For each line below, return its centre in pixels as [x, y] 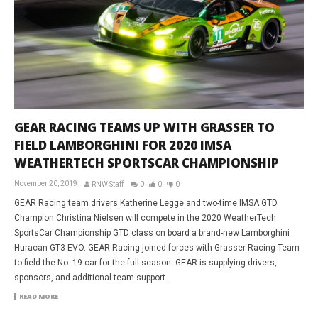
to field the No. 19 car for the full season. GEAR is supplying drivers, [146, 262]
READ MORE [39, 296]
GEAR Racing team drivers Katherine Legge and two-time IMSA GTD [146, 203]
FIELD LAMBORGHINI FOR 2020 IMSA [123, 145]
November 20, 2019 [46, 183]
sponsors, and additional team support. [91, 277]
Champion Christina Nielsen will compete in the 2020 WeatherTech [145, 218]
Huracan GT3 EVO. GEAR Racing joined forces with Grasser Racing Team [157, 247]
